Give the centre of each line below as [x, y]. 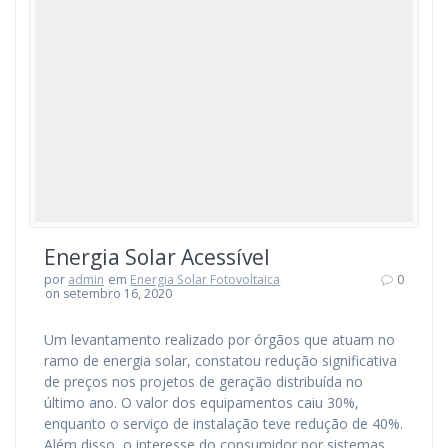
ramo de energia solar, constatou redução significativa [220, 360]
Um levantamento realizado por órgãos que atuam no [219, 339]
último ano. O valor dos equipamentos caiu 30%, [201, 402]
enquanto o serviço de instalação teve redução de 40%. [223, 423]
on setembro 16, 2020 [109, 293]
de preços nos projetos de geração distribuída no [203, 381]
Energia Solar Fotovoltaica [205, 279]
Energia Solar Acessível [157, 256]
